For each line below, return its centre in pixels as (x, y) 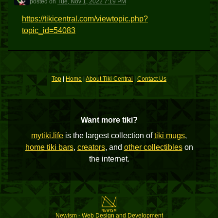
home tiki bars (49, 147)
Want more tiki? (109, 120)
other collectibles (153, 147)
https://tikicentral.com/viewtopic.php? (85, 19)
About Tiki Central (109, 79)
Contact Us (152, 79)
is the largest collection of (109, 136)
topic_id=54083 (49, 30)
